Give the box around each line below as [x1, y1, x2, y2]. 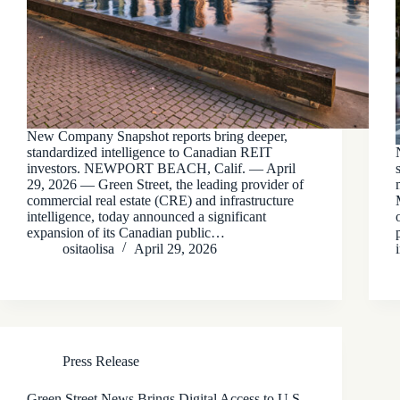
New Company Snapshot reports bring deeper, [27, 128, 287, 144]
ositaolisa [62, 240, 114, 256]
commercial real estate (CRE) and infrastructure [27, 192, 294, 208]
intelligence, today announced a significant [27, 208, 266, 224]
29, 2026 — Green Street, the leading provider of [27, 176, 304, 192]
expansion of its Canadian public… [27, 224, 225, 240]
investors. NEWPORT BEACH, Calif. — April [27, 160, 296, 176]
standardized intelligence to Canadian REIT [27, 144, 272, 160]
